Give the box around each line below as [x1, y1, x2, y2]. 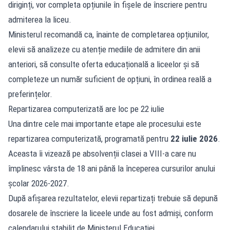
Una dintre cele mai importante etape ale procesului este [8, 118, 201, 129]
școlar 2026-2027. [8, 178, 69, 188]
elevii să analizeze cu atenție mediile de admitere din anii [8, 44, 200, 54]
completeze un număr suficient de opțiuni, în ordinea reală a [8, 73, 212, 84]
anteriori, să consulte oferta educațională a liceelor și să [8, 59, 199, 69]
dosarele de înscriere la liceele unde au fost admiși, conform [8, 207, 213, 218]
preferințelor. [8, 88, 52, 99]
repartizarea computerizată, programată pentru [8, 133, 170, 144]
